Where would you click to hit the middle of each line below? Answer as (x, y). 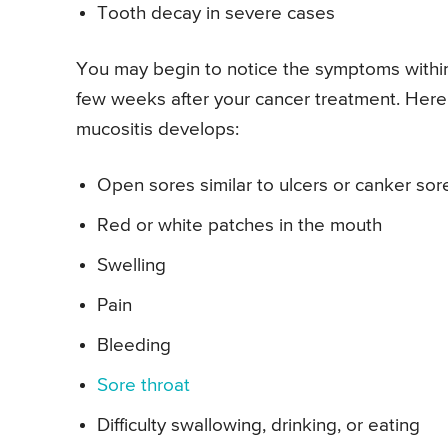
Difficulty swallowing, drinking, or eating (258, 426)
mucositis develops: (157, 130)
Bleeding (134, 346)
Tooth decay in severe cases (216, 14)
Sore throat (143, 386)
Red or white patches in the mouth (239, 226)
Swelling (131, 266)
